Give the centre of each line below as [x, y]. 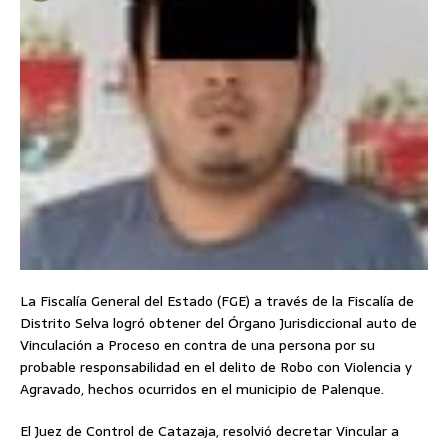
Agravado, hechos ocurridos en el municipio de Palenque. [202, 389]
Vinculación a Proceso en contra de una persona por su [197, 345]
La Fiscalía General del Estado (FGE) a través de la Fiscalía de [217, 301]
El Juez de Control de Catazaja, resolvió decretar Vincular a [209, 431]
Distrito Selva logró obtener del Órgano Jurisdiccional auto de [218, 323]
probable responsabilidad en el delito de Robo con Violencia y [216, 367]
